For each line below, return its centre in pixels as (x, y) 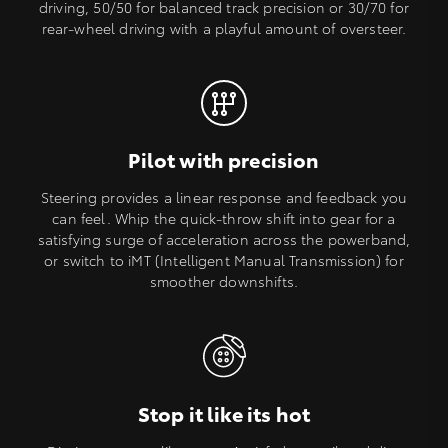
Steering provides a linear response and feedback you (224, 197)
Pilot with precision (224, 159)
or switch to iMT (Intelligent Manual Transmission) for (224, 260)
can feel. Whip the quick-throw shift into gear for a (224, 218)
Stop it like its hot (224, 413)
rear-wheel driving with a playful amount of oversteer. (224, 28)
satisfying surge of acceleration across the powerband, (224, 239)
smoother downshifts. (224, 281)
